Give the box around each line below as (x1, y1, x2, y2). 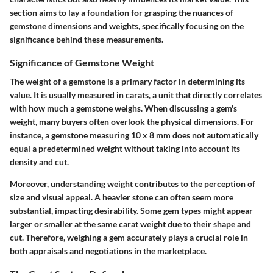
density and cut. (10, 156, 69, 167)
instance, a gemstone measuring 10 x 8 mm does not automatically (10, 129, 258, 140)
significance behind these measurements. (10, 34, 163, 44)
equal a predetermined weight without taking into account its (10, 143, 240, 154)
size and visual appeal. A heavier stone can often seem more (10, 191, 233, 202)
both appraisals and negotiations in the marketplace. (10, 245, 207, 256)
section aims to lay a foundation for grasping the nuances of (10, 7, 233, 18)
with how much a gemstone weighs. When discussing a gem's (10, 102, 237, 113)
